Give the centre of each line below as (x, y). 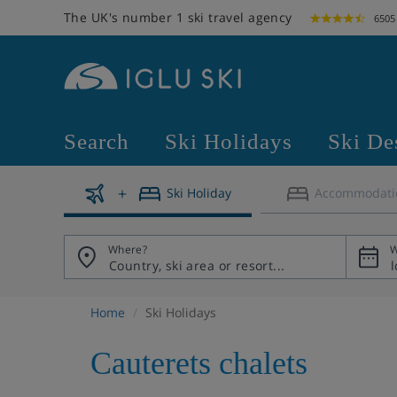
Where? (128, 249)
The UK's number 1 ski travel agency (178, 17)
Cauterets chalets (199, 363)
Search (97, 141)
